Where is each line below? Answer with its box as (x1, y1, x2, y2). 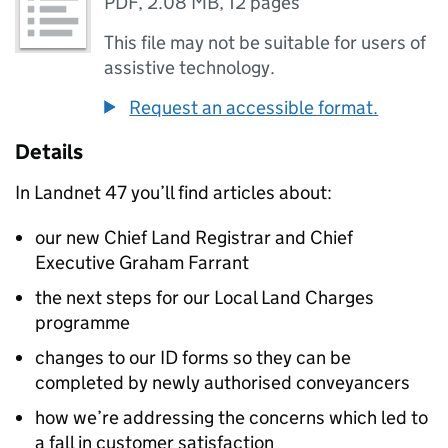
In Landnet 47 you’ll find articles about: (15, 181, 332, 204)
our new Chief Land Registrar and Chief (35, 226, 353, 249)
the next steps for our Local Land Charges (35, 286, 374, 309)
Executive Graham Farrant (35, 251, 249, 274)
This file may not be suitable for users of (104, 31, 427, 54)
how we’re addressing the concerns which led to (35, 406, 428, 429)
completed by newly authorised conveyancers (35, 371, 410, 394)
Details (15, 139, 83, 165)
